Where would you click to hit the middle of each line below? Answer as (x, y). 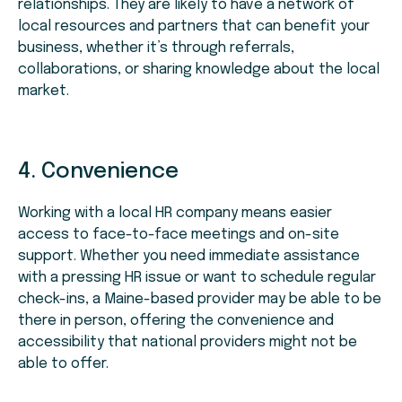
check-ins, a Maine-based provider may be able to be (200, 300)
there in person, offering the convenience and (176, 321)
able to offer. (63, 364)
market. (44, 92)
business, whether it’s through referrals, (156, 48)
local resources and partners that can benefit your (194, 27)
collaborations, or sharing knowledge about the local (199, 70)
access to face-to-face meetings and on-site (179, 235)
